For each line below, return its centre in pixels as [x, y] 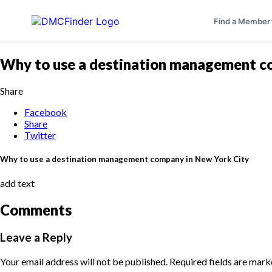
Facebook [46, 112]
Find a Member [242, 21]
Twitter [40, 135]
